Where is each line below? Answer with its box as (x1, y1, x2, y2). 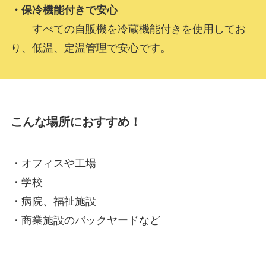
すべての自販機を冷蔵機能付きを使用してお (10, 23, 246, 36)
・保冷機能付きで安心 (10, 4, 118, 17)
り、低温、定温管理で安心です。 (10, 42, 171, 55)
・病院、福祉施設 (10, 195, 96, 207)
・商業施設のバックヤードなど (10, 214, 160, 226)
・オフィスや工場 (10, 157, 96, 169)
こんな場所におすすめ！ (10, 115, 141, 129)
